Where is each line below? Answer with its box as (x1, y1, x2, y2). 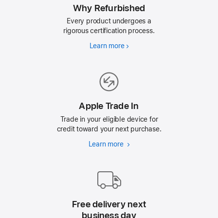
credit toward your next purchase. (56, 125, 162, 133)
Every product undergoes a (67, 17, 151, 25)
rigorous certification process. (63, 27, 155, 35)
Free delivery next (72, 199, 146, 210)
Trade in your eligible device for (60, 115, 158, 123)
